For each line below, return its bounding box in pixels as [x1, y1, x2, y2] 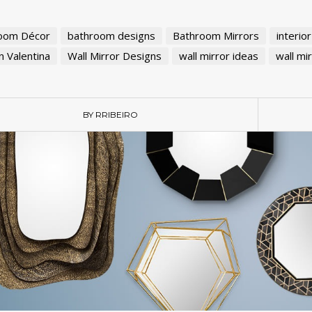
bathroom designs [67, 29, 155, 43]
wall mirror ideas [178, 49, 258, 63]
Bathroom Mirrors [172, 29, 259, 43]
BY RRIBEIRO [83, 109, 139, 120]
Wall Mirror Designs [67, 49, 162, 63]
